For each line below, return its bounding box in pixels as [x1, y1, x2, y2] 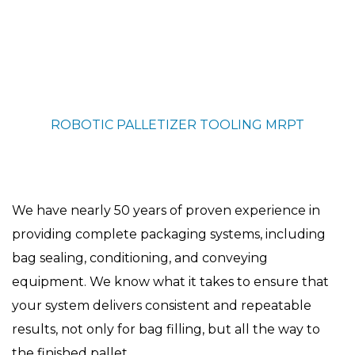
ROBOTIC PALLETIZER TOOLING [51, 116, 262, 132]
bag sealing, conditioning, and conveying [12, 250, 268, 265]
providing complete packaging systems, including [12, 226, 326, 242]
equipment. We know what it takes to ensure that [12, 273, 329, 289]
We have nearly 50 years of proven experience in [12, 202, 320, 218]
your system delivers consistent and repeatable [12, 297, 311, 313]
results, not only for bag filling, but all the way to [12, 321, 320, 337]
